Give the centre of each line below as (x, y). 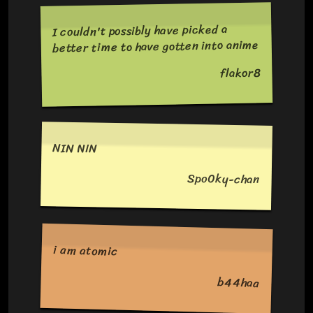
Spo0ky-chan (224, 179)
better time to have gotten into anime (155, 46)
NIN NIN (75, 148)
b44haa (239, 283)
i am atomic (86, 251)
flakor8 (241, 73)
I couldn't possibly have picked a (140, 31)
